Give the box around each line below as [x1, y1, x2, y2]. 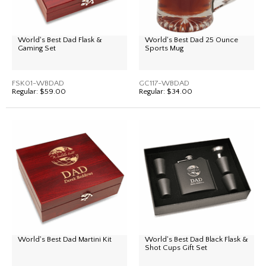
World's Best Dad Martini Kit [18, 235, 112, 243]
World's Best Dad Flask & [18, 36, 102, 44]
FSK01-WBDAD [12, 79, 64, 87]
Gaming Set [18, 44, 56, 52]
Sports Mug [145, 44, 183, 52]
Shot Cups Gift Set [145, 243, 207, 252]
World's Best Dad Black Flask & [145, 235, 248, 243]
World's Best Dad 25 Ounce [145, 36, 238, 44]
